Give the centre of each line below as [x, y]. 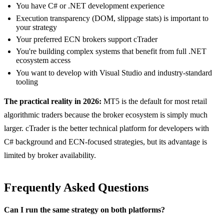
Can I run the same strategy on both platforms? [84, 209]
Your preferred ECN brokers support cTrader [87, 39]
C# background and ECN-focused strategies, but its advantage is [105, 141]
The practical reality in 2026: [53, 101]
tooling [27, 81]
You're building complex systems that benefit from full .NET [111, 51]
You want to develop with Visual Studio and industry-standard [114, 72]
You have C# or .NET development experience [90, 6]
